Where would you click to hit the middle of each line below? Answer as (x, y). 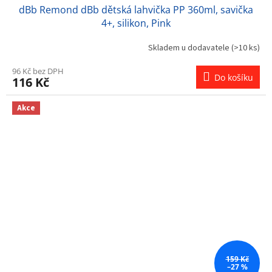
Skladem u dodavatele (190, 48)
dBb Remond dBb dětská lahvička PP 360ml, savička (136, 10)
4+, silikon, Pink (136, 23)
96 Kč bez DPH (38, 71)
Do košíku (234, 78)
